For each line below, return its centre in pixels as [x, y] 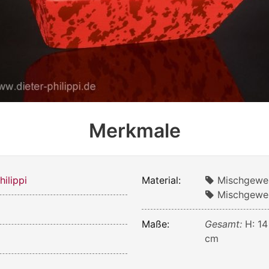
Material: [161, 180]
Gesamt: [225, 224]
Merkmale [134, 130]
